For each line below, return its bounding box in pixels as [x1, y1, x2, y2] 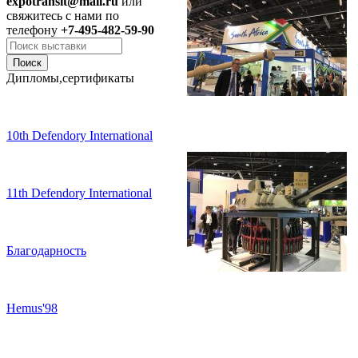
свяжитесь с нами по [6, 9, 119, 22]
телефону [6, 23, 61, 37]
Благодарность [6, 244, 86, 257]
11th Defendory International [6, 186, 152, 200]
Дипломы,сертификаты [6, 71, 134, 85]
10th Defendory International [6, 129, 153, 142]
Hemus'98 [6, 301, 58, 315]
